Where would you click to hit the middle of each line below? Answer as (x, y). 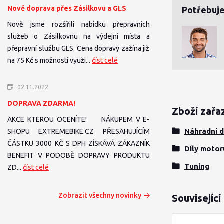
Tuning (197, 166)
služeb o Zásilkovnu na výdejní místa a (79, 36)
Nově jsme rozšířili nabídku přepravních (79, 24)
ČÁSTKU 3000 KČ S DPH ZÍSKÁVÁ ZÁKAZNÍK (79, 143)
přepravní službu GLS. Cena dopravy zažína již (79, 48)
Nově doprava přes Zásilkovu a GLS (67, 8)
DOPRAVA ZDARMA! (41, 103)
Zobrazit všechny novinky (100, 195)
